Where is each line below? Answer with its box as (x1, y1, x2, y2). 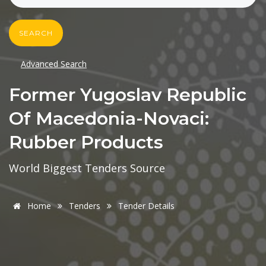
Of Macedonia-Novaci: (9, 107, 209, 130)
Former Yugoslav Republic (9, 84, 246, 106)
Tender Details (118, 200, 175, 212)
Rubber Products (9, 131, 163, 154)
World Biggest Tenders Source (9, 161, 165, 176)
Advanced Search (21, 58, 87, 70)
